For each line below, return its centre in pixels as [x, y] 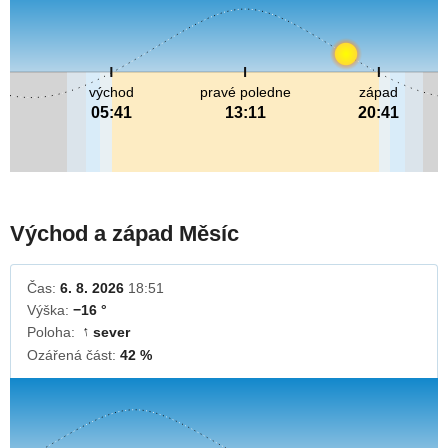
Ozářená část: [73, 355]
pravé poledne [245, 92]
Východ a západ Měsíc [124, 234]
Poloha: [53, 332]
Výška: [50, 310]
